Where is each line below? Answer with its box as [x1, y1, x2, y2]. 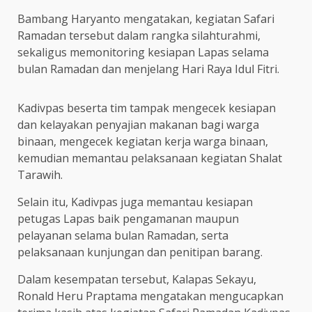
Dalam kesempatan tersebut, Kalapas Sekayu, [17, 271, 256, 287]
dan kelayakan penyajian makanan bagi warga [17, 116, 259, 132]
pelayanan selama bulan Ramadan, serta [17, 227, 228, 243]
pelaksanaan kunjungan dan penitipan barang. [17, 244, 263, 260]
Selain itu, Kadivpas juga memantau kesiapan [17, 194, 253, 210]
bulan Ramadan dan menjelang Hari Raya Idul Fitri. [17, 61, 279, 77]
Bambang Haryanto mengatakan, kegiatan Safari [17, 10, 274, 26]
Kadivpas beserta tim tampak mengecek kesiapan [17, 100, 276, 116]
